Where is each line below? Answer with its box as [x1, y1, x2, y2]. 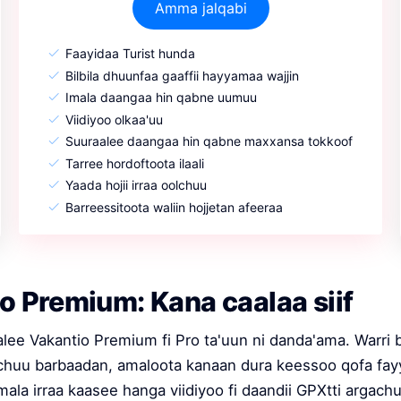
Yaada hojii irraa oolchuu [64, 177, 207, 193]
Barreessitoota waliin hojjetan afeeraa [64, 199, 283, 215]
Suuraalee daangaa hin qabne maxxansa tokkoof [64, 133, 353, 149]
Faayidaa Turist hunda [64, 46, 195, 62]
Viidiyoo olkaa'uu [64, 111, 163, 127]
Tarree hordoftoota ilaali [64, 155, 204, 171]
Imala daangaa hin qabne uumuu [64, 90, 257, 106]
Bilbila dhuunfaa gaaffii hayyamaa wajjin [64, 67, 299, 83]
